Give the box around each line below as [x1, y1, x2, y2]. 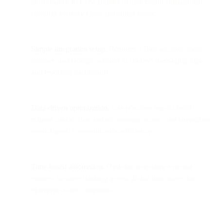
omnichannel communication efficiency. [31, 127, 153, 135]
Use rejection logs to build [109, 103, 192, 112]
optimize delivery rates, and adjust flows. [31, 9, 156, 18]
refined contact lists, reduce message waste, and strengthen [31, 115, 210, 124]
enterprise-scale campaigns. [31, 185, 115, 194]
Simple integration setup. [31, 44, 107, 53]
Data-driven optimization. [31, 103, 109, 112]
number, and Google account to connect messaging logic [31, 56, 204, 65]
